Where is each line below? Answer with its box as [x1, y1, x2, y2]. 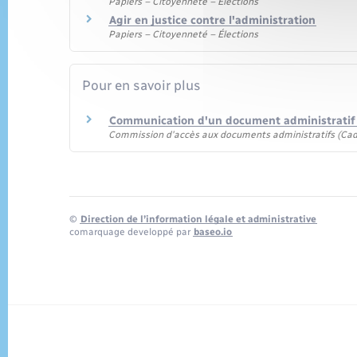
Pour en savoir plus [82, 77, 201, 94]
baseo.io [194, 226, 232, 238]
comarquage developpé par [69, 226, 193, 238]
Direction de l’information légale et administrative [80, 214, 316, 226]
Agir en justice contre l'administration [109, 13, 316, 27]
